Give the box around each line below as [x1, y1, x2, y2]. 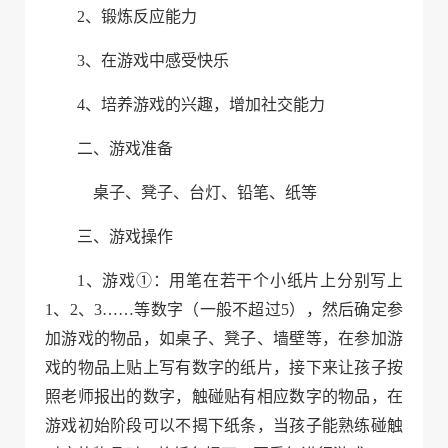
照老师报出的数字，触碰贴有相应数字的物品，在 [45, 388, 403, 405]
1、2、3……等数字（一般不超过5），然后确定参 [45, 301, 403, 318]
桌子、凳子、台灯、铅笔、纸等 [93, 184, 317, 201]
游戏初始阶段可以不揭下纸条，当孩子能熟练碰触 [45, 417, 403, 434]
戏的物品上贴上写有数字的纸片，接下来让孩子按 [45, 359, 403, 376]
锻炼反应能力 [101, 8, 197, 25]
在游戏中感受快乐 [101, 52, 229, 69]
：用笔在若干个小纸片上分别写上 [152, 272, 404, 289]
